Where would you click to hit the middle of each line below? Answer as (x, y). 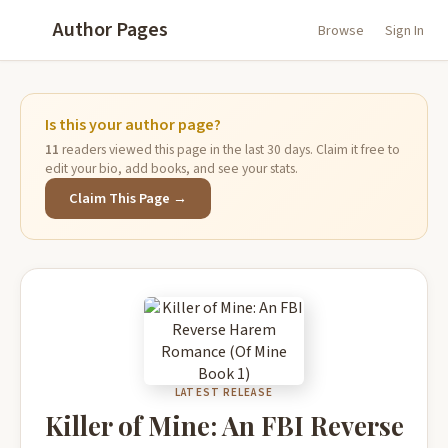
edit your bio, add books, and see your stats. (171, 168)
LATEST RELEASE (224, 392)
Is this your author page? (133, 125)
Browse (341, 31)
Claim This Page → (128, 198)
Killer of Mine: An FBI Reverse (224, 425)
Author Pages (111, 30)
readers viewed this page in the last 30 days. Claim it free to (229, 149)
